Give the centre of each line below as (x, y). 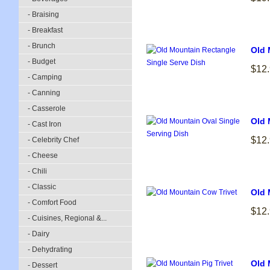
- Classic (42, 187)
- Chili (37, 171)
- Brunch (42, 46)
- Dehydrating (50, 250)
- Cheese (43, 155)
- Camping (45, 77)
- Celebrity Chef (53, 140)
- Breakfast (45, 30)
